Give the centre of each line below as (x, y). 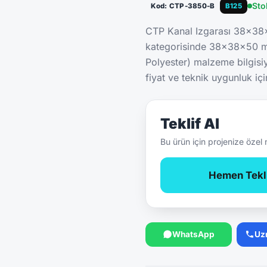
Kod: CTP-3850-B (183, 6)
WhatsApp (193, 234)
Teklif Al (190, 124)
